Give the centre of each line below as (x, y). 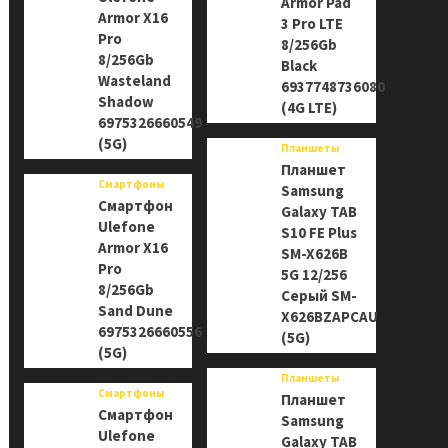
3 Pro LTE (312, 23)
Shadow (125, 101)
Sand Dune (135, 310)
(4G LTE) (309, 107)
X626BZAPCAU (330, 316)
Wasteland (134, 80)
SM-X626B (315, 253)
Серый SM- (319, 295)
